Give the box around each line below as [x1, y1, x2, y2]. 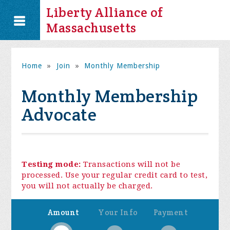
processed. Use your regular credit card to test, [22, 170, 208, 180]
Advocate [22, 103, 97, 126]
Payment [153, 207, 188, 218]
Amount [47, 207, 80, 218]
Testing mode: [22, 160, 81, 169]
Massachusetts [46, 20, 137, 36]
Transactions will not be [81, 160, 181, 169]
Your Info [98, 207, 138, 218]
